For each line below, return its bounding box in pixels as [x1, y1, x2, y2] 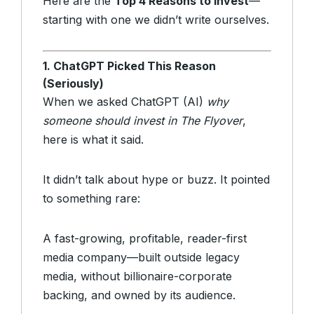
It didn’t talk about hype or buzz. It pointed [43, 172, 270, 187]
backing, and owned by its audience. [43, 288, 235, 303]
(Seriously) [43, 76, 104, 91]
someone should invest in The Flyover [43, 114, 243, 128]
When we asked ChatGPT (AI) [43, 95, 207, 109]
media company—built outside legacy [43, 250, 240, 265]
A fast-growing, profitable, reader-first [43, 231, 247, 246]
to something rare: [43, 191, 140, 206]
